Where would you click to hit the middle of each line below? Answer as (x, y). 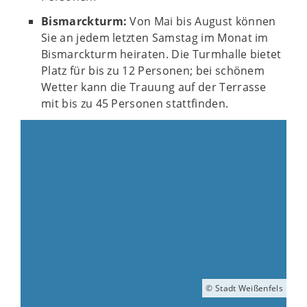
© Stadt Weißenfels (244, 288)
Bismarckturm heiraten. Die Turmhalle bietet (161, 54)
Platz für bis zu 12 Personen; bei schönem (153, 71)
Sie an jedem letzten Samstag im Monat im (155, 38)
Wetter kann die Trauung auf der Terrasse (154, 87)
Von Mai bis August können (201, 21)
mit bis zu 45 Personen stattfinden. (135, 103)
